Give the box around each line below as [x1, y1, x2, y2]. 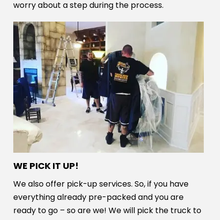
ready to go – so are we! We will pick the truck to [13, 205, 201, 217]
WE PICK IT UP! [13, 160, 79, 172]
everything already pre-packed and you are [13, 192, 184, 203]
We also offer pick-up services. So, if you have [13, 178, 189, 190]
